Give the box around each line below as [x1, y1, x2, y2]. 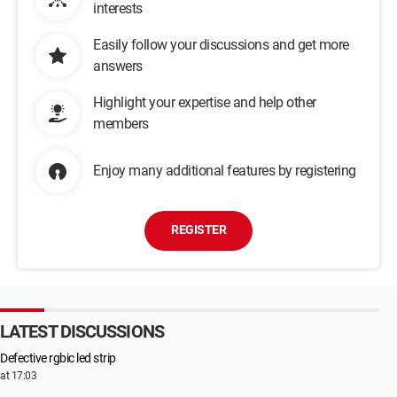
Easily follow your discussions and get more [93, 36, 349, 53]
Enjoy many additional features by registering [93, 162, 356, 179]
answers [93, 58, 143, 74]
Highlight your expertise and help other [93, 94, 316, 111]
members [93, 115, 149, 132]
